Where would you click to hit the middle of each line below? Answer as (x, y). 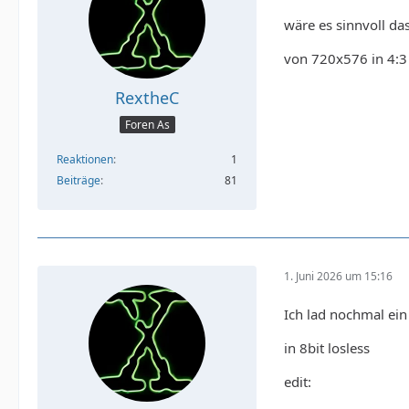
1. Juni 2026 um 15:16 (338, 276)
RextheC (147, 98)
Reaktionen (85, 160)
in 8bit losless (327, 348)
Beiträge (79, 181)
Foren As (147, 125)
